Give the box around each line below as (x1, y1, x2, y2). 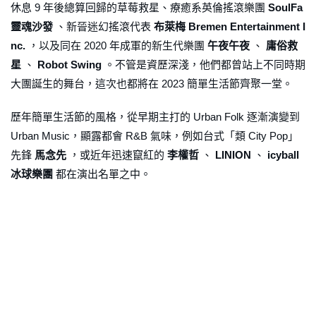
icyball (267, 149, 299, 162)
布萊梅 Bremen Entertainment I (154, 20, 305, 33)
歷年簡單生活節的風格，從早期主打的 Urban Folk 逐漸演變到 (11, 111, 300, 123)
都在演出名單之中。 (53, 168, 151, 181)
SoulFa (268, 1, 303, 14)
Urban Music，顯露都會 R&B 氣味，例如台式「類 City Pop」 (11, 130, 298, 142)
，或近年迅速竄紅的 (66, 149, 167, 162)
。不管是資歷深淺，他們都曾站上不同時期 (102, 59, 305, 71)
